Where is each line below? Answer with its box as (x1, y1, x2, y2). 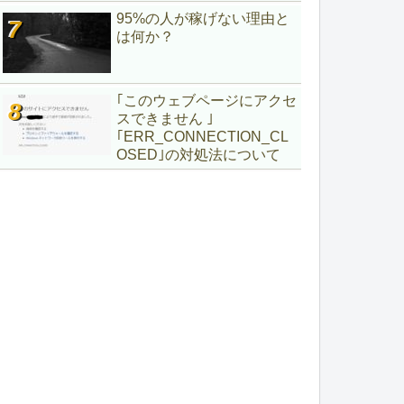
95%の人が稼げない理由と (116, 10, 289, 26)
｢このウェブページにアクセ (116, 92, 297, 108)
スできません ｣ (116, 110, 214, 126)
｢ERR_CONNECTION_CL (116, 128, 289, 144)
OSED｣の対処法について (116, 146, 280, 162)
